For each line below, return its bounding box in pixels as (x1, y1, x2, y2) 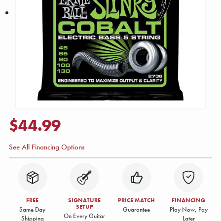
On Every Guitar (64, 212, 106, 220)
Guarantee (123, 205, 150, 214)
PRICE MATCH (118, 196, 155, 204)
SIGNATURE (68, 196, 101, 204)
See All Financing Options (9, 142, 84, 152)
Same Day (19, 205, 46, 214)
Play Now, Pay (169, 205, 208, 214)
